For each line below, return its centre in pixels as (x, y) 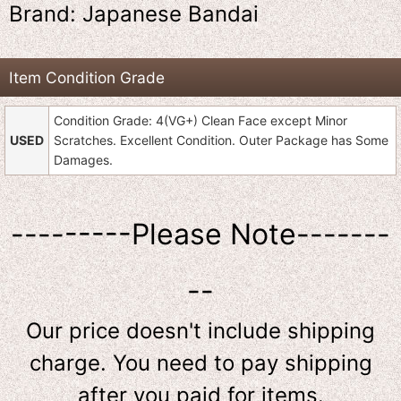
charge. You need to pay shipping (200, 363)
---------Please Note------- (200, 234)
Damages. (83, 159)
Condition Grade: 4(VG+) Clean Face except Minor (200, 120)
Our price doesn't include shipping (200, 330)
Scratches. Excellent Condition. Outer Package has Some (221, 140)
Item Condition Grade (87, 77)
